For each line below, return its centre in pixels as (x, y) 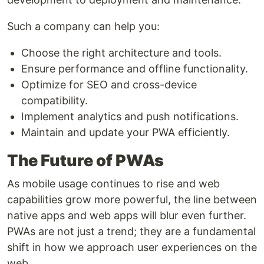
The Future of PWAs (85, 160)
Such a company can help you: (83, 26)
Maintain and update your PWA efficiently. (126, 132)
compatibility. (55, 100)
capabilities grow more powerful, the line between (132, 199)
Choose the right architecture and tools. (121, 52)
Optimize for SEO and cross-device (109, 84)
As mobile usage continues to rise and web (113, 183)
